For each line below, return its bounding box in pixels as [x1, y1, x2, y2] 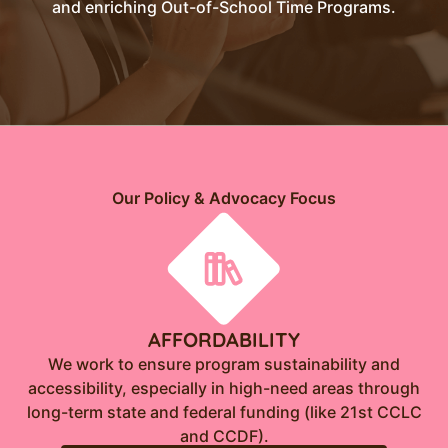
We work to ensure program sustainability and [48, 354, 400, 374]
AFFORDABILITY [148, 327, 300, 352]
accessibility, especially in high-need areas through [28, 378, 420, 398]
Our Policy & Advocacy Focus [112, 188, 336, 208]
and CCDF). [179, 426, 269, 446]
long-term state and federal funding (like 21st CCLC [26, 402, 422, 422]
